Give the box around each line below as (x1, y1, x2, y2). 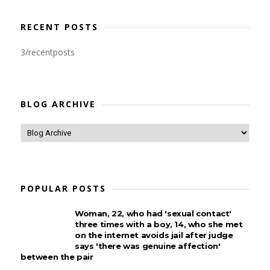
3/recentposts (20, 46, 75, 58)
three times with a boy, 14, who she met (74, 219, 243, 229)
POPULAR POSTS (20, 183, 106, 194)
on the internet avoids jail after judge (74, 230, 233, 240)
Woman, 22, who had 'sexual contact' (74, 209, 231, 218)
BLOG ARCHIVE (20, 98, 96, 110)
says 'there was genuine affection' (74, 241, 221, 251)
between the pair (20, 252, 93, 262)
